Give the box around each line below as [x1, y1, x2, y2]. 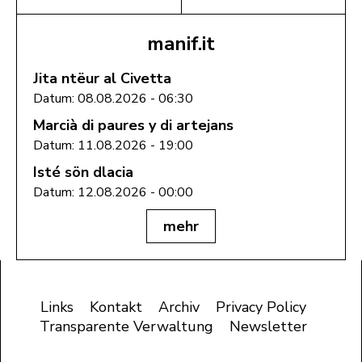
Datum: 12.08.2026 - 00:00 [33, 183, 193, 201]
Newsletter [229, 316, 307, 336]
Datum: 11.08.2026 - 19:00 [33, 136, 193, 154]
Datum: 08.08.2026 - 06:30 [33, 89, 193, 107]
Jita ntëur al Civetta [33, 68, 171, 88]
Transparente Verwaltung [39, 316, 213, 336]
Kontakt [89, 297, 142, 317]
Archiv [158, 297, 200, 317]
